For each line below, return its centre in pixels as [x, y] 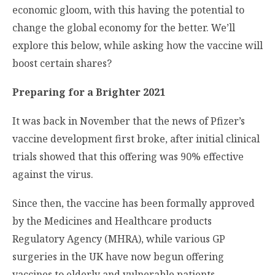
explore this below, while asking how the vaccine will [137, 45]
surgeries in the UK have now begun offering [118, 257]
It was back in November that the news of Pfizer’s [129, 121]
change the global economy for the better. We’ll [124, 27]
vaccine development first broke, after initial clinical [136, 139]
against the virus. [53, 175]
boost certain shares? [62, 63]
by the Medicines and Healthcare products [112, 221]
